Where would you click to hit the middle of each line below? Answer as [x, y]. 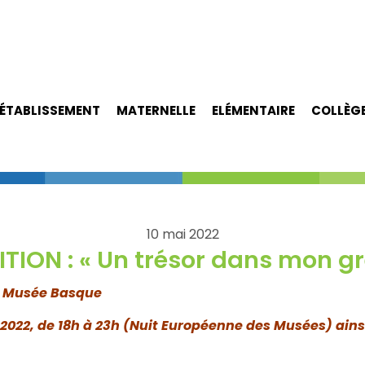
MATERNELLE [156, 110]
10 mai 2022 [182, 234]
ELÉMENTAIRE [253, 110]
